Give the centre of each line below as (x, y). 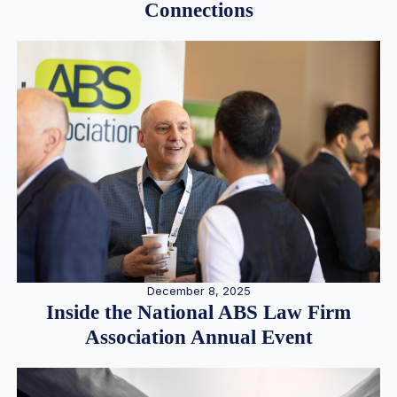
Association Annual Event (198, 338)
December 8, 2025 (198, 292)
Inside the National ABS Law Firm (198, 313)
